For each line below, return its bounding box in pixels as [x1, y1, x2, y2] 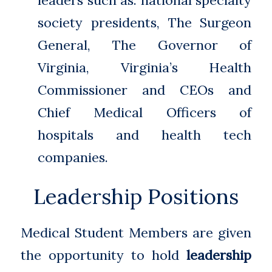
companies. [38, 149, 109, 166]
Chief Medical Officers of [38, 104, 252, 121]
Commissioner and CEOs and [38, 81, 252, 98]
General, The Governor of [38, 36, 252, 53]
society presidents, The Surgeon [38, 14, 252, 31]
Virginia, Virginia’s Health [38, 59, 252, 76]
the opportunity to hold [20, 246, 187, 263]
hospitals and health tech [38, 126, 252, 143]
